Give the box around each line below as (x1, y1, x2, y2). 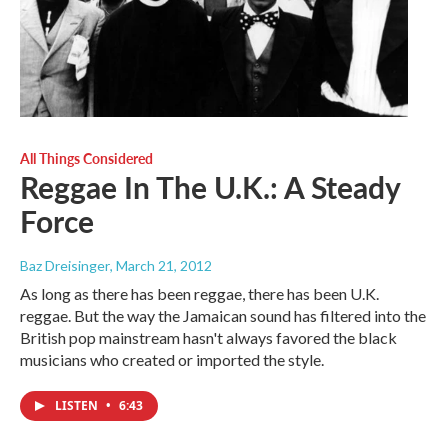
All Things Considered (20, 148, 153, 169)
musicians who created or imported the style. (20, 350, 324, 370)
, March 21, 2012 (110, 257, 212, 275)
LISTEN (55, 397, 101, 415)
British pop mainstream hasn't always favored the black (20, 328, 397, 348)
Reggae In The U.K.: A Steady (20, 166, 400, 209)
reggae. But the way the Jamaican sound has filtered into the (20, 306, 426, 326)
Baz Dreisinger (20, 257, 110, 275)
